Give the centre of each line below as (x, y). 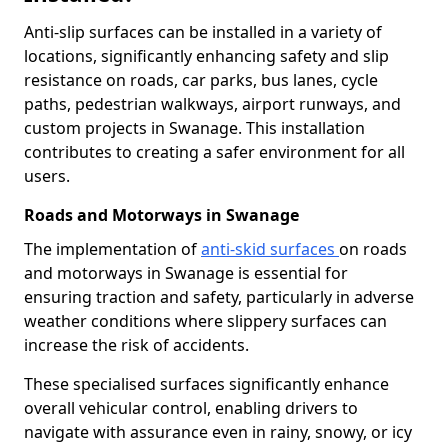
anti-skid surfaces (270, 249)
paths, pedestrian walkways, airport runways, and (212, 104)
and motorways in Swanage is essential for (186, 273)
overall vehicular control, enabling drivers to (191, 408)
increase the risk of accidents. (136, 345)
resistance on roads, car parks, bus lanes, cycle (201, 80)
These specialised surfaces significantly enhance (206, 384)
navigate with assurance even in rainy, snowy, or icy (218, 432)
